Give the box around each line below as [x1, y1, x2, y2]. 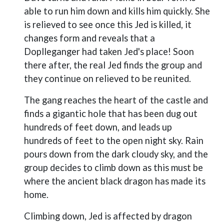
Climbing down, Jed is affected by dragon [24, 210, 192, 221]
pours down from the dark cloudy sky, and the [24, 148, 208, 159]
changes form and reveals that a [24, 32, 155, 43]
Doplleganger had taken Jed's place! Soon [24, 46, 194, 57]
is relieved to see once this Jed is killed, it [24, 19, 191, 30]
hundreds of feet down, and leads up [24, 121, 172, 132]
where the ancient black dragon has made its [24, 175, 205, 186]
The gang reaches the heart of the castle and [24, 94, 208, 105]
